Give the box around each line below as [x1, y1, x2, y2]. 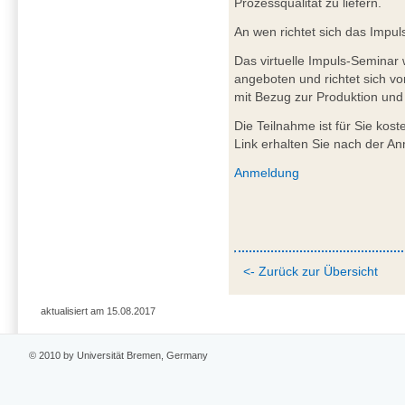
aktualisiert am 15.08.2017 [40, 306, 155, 317]
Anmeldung [234, 165, 300, 181]
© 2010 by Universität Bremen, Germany [29, 349, 209, 361]
